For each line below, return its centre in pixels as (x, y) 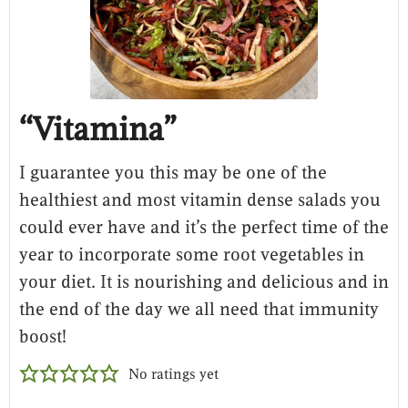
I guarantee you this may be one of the (173, 173)
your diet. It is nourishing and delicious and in (204, 282)
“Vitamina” (98, 129)
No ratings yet (173, 374)
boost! (43, 337)
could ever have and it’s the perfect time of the (204, 227)
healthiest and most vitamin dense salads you (200, 200)
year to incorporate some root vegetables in (192, 255)
